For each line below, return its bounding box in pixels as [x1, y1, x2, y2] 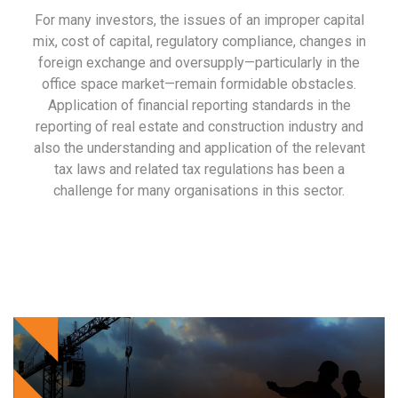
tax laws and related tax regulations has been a [53, 161, 345, 178]
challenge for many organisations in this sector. [53, 182, 345, 199]
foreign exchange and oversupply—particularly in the [38, 54, 360, 71]
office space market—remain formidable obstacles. [42, 76, 356, 92]
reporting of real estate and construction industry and [35, 118, 363, 135]
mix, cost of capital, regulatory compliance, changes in [32, 33, 366, 50]
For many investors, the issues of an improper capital [34, 12, 364, 28]
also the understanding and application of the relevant [33, 139, 365, 156]
